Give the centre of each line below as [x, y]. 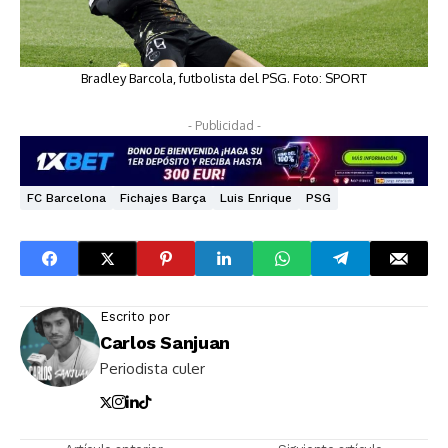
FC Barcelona [66, 198]
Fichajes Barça [163, 198]
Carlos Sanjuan [165, 343]
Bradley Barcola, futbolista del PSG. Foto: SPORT [224, 78]
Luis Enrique [256, 198]
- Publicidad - [224, 125]
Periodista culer [152, 369]
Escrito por [135, 317]
